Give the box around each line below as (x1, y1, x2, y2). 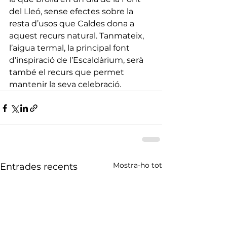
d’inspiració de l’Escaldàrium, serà (9, 55, 145, 65)
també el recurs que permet (9, 67, 126, 78)
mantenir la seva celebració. (9, 80, 123, 90)
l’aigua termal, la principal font (9, 43, 132, 53)
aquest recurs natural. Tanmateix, (9, 31, 146, 41)
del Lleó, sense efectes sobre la (9, 7, 135, 17)
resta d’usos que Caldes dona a (9, 19, 136, 29)
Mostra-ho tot (113, 161, 162, 170)
